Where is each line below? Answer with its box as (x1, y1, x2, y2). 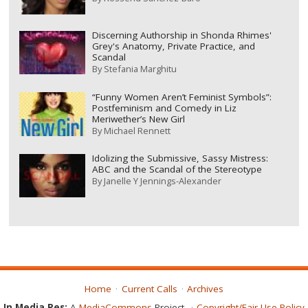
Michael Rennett (103, 124, 170, 137)
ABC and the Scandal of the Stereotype (91, 163, 262, 176)
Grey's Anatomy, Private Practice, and (91, 40, 255, 53)
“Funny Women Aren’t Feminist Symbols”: (91, 90, 272, 103)
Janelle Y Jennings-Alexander (103, 175, 221, 188)
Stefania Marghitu (103, 63, 177, 76)
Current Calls (121, 282, 177, 295)
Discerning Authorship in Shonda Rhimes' (91, 29, 272, 42)
